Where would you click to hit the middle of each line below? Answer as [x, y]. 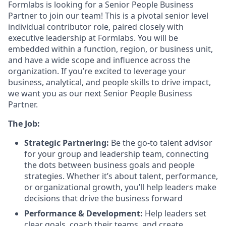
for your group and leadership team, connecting [117, 154]
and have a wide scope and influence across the [99, 60]
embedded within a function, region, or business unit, [110, 49]
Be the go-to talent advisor [161, 143]
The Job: [24, 124]
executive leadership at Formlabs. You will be [93, 38]
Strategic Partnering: [67, 143]
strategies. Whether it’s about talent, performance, [121, 176]
